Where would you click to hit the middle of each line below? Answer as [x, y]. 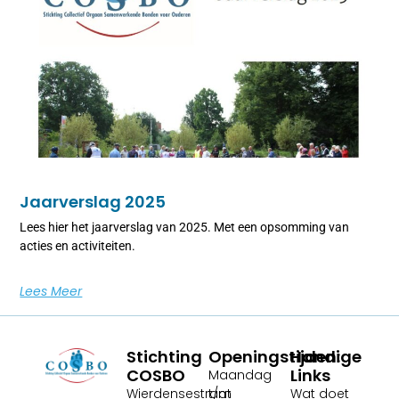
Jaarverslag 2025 [93, 202]
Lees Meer [51, 292]
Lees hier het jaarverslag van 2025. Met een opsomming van [185, 228]
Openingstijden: [274, 357]
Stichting [164, 357]
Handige [326, 357]
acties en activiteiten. [79, 246]
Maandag [240, 375]
